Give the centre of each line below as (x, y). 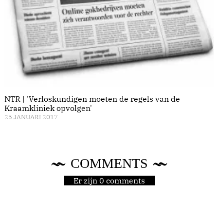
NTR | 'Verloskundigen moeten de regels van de (92, 99)
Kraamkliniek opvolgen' (48, 108)
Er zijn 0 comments (109, 181)
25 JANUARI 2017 (31, 117)
